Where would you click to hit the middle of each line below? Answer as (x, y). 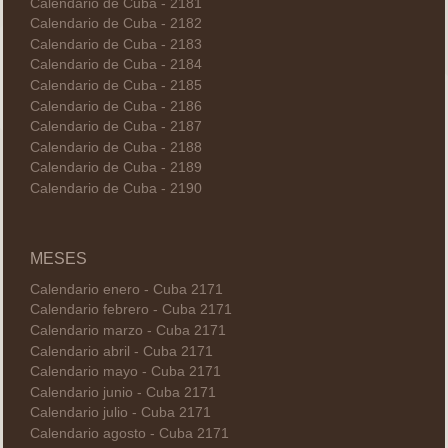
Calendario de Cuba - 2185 (115, 86)
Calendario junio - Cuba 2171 (122, 392)
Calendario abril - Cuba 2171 (121, 351)
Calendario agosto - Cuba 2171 (129, 433)
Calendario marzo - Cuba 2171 (127, 330)
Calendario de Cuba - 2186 (115, 106)
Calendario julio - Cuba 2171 (120, 413)
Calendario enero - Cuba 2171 (126, 289)
